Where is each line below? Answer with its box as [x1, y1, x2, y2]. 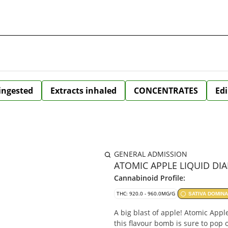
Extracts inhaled [50, 85, 117, 96]
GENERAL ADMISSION [114, 149, 187, 159]
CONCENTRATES [134, 85, 198, 96]
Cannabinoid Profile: [114, 173, 185, 183]
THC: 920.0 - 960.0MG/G [117, 190, 175, 197]
